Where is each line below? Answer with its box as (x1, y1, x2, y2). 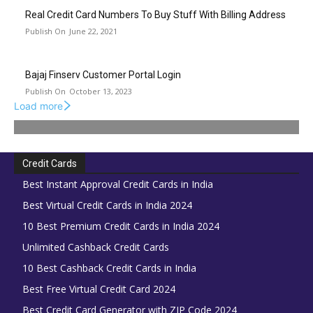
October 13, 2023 (69, 86, 132, 97)
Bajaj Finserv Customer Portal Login (25, 69, 181, 81)
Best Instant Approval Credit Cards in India (22, 177, 213, 191)
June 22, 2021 (69, 26, 117, 37)
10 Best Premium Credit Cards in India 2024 (22, 219, 219, 233)
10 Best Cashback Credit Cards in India (22, 261, 196, 275)
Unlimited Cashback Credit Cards (22, 240, 169, 254)
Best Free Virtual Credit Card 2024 (22, 282, 175, 296)
